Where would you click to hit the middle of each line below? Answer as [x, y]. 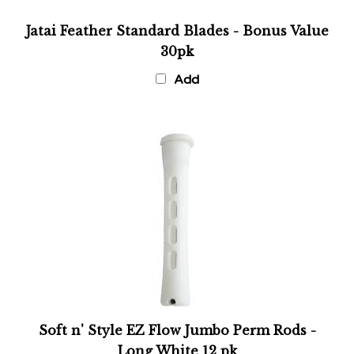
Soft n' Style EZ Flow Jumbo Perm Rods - [177, 319]
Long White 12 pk [177, 340]
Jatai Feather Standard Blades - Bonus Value [177, 20]
